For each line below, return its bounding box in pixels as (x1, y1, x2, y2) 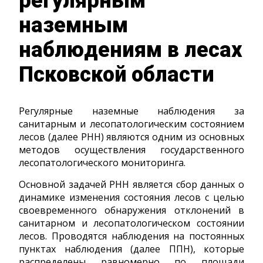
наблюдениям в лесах (19, 37, 242, 62)
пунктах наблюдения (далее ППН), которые (19, 242, 244, 255)
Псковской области (19, 62, 214, 87)
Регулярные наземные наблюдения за (19, 104, 244, 117)
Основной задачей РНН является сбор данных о (19, 177, 244, 191)
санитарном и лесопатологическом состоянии (19, 216, 244, 230)
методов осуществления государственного (19, 143, 244, 156)
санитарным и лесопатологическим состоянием (19, 117, 244, 130)
